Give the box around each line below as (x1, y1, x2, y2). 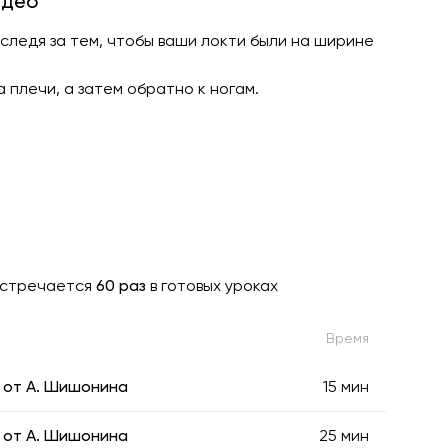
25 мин (319, 425, 369, 445)
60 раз (96, 275, 146, 295)
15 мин (323, 376, 369, 396)
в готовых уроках (146, 275, 278, 295)
